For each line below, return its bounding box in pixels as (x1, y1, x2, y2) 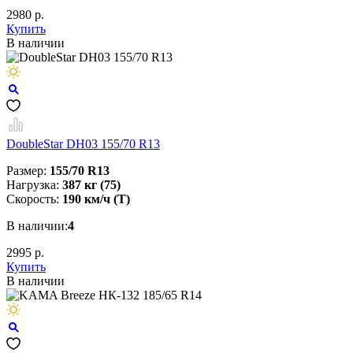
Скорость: (6, 191, 62, 206)
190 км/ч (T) (62, 191, 130, 206)
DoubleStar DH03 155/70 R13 (6, 136, 160, 150)
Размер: (6, 163, 50, 177)
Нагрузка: (6, 177, 62, 191)
